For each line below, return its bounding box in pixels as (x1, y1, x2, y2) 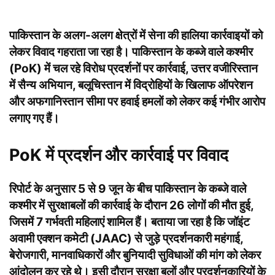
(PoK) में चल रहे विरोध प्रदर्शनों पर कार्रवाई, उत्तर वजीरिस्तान (9, 61, 258, 76)
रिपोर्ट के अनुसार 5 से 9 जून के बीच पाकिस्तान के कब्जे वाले (9, 181, 246, 196)
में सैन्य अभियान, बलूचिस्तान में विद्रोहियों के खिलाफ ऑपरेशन (9, 77, 253, 92)
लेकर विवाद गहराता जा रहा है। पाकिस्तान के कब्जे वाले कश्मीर (9, 44, 253, 59)
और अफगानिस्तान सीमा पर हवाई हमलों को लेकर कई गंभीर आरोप (9, 94, 265, 109)
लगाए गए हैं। (9, 110, 60, 125)
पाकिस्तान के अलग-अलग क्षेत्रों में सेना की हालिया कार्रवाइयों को (9, 28, 263, 42)
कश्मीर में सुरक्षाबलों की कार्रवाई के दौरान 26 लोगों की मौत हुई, (9, 198, 254, 212)
